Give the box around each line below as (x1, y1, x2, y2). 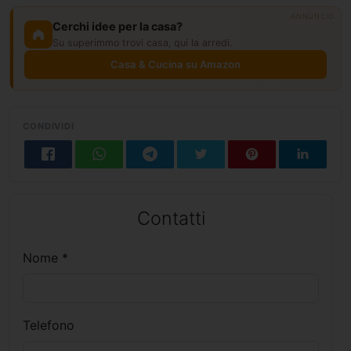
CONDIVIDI (23, 121, 75, 132)
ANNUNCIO (291, 12, 335, 21)
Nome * (23, 250, 68, 266)
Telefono (23, 317, 74, 334)
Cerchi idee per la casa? (52, 20, 183, 34)
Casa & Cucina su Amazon (110, 58, 241, 71)
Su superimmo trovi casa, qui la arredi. (52, 37, 232, 49)
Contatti (136, 207, 205, 230)
